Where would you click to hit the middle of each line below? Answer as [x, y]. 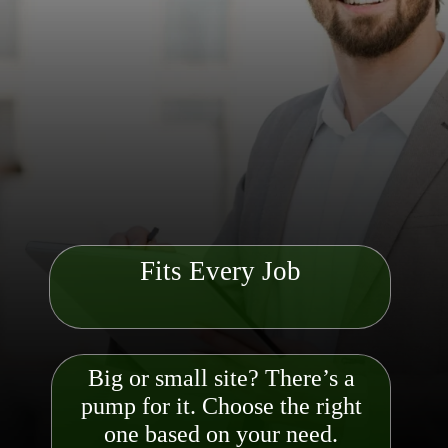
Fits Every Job [220, 270]
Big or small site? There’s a [221, 377]
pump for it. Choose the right [221, 405]
